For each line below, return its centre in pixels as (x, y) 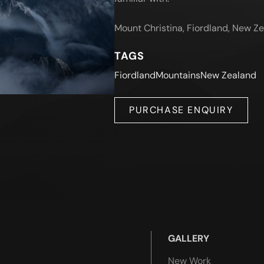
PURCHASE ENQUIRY (181, 110)
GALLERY (189, 239)
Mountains (178, 75)
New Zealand (228, 75)
